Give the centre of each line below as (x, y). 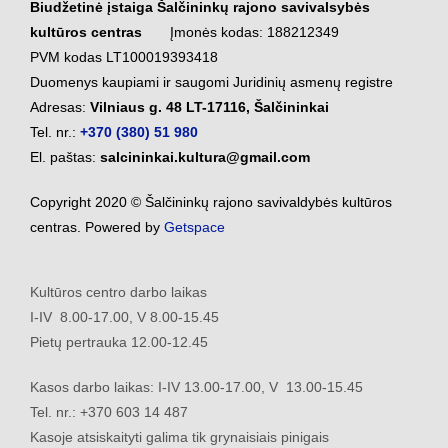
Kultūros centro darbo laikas (118, 291)
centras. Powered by (97, 226)
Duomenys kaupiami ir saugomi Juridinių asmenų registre (211, 81)
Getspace (194, 226)
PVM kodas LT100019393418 (124, 56)
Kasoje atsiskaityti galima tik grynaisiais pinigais (179, 436)
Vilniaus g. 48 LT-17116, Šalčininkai (209, 106)
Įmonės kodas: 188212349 (242, 31)
